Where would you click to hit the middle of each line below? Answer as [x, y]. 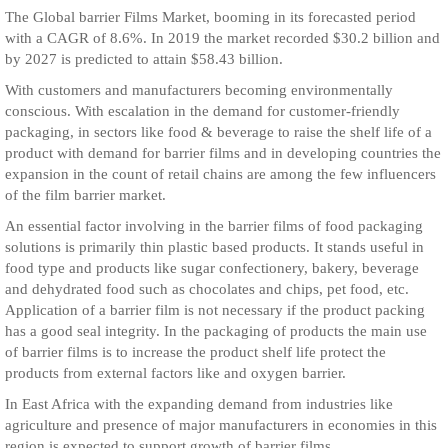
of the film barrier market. [85, 195]
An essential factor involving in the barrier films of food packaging [214, 226]
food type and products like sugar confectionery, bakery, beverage [212, 268]
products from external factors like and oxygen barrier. [175, 373]
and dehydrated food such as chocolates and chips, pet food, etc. [207, 289]
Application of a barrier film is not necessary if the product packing [215, 310]
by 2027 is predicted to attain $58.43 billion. [144, 59]
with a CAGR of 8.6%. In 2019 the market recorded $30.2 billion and [222, 38]
